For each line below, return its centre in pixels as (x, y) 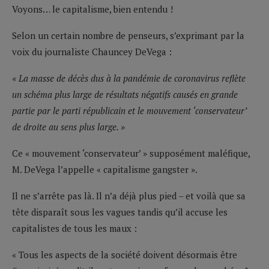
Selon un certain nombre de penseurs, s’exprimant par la (128, 35)
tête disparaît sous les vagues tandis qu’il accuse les (120, 212)
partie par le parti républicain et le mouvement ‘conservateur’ (129, 110)
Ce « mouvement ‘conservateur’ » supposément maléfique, (131, 153)
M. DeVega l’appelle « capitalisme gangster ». (105, 169)
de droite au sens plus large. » (68, 126)
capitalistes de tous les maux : (74, 228)
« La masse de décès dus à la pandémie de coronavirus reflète (129, 78)
